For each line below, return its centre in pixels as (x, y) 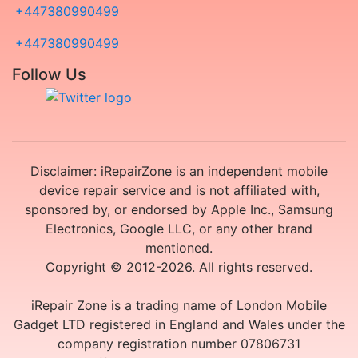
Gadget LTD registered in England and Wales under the (179, 325)
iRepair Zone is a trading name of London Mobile (179, 306)
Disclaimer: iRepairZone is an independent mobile (179, 171)
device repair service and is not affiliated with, (179, 191)
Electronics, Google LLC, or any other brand (179, 229)
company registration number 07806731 (179, 344)
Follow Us (49, 75)
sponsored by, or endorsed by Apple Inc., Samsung (179, 210)
